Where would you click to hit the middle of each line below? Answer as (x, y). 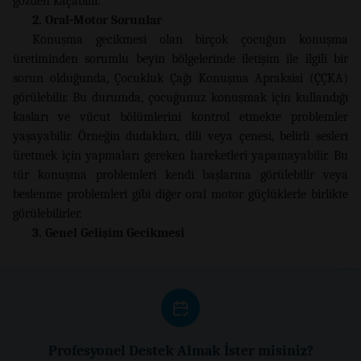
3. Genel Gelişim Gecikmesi (108, 233)
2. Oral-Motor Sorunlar (97, 21)
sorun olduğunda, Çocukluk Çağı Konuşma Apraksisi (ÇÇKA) (180, 79)
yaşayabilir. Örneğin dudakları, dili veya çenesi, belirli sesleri (180, 137)
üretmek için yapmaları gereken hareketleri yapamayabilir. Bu (180, 156)
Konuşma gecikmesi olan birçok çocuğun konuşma (190, 40)
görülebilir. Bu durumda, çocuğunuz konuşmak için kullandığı (180, 98)
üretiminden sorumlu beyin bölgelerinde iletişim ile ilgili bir (180, 59)
